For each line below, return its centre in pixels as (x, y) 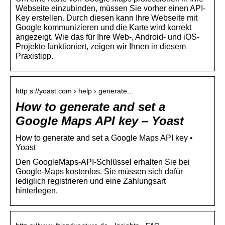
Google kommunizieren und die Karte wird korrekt (103, 27)
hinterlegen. (37, 190)
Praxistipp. (34, 56)
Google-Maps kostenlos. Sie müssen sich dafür (99, 171)
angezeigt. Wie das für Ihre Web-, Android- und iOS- (107, 37)
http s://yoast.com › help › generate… (75, 91)
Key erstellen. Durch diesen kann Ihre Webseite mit (106, 18)
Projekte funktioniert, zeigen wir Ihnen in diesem (101, 46)
